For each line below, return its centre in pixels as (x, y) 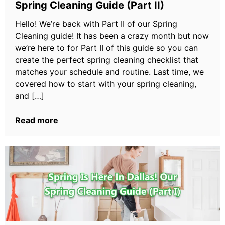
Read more (37, 120)
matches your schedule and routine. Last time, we (109, 72)
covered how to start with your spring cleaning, (106, 84)
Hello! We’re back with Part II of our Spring (96, 24)
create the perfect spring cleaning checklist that (107, 60)
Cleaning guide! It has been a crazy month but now (112, 36)
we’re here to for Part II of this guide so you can (106, 48)
